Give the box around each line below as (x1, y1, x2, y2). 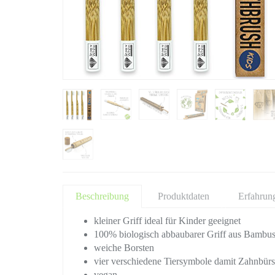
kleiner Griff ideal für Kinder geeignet (94, 215, 241, 226)
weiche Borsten (94, 242, 154, 253)
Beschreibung (76, 191, 129, 201)
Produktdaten (158, 191, 209, 201)
